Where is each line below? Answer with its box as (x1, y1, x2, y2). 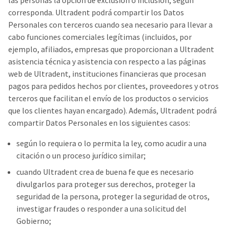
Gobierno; (16, 216, 51, 226)
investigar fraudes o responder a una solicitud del (16, 203, 187, 214)
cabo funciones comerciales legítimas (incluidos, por (8, 32, 192, 42)
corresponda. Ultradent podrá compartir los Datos (8, 7, 184, 17)
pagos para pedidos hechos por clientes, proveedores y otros (8, 81, 219, 91)
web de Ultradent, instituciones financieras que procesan (8, 68, 206, 79)
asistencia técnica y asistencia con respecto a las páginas (8, 56, 206, 66)
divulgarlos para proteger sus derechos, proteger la (16, 179, 195, 189)
